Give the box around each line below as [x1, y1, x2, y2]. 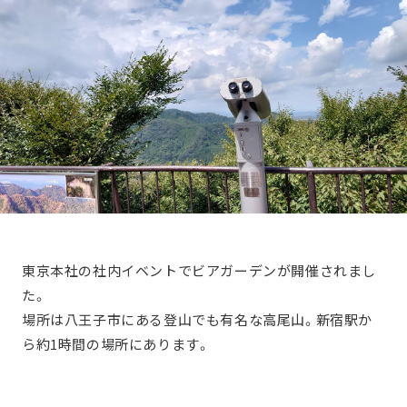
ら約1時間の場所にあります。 [22, 334, 211, 354]
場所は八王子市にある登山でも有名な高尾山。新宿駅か [22, 310, 373, 330]
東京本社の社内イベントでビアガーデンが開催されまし [22, 261, 376, 281]
